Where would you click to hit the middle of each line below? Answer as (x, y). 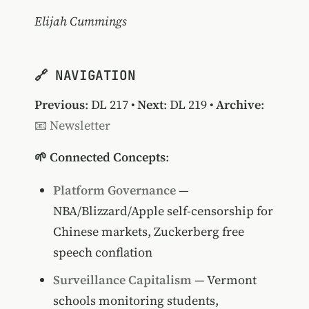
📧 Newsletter (72, 126)
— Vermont (224, 280)
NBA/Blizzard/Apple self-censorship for (163, 210)
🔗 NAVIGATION (85, 76)
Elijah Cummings (80, 21)
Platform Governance (114, 190)
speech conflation (102, 252)
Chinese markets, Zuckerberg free (148, 231)
